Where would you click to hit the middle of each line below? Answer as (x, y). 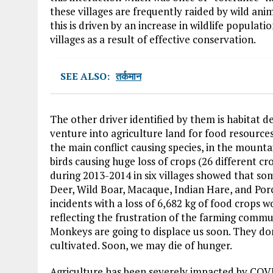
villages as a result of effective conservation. (153, 39)
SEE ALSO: (85, 76)
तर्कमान (129, 76)
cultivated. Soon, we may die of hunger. (141, 245)
